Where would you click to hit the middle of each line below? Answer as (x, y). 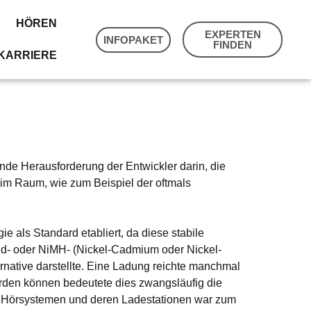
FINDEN (233, 45)
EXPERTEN (233, 34)
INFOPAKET (133, 40)
